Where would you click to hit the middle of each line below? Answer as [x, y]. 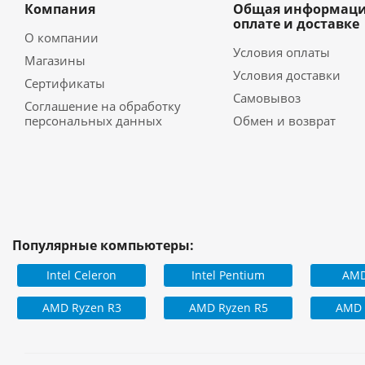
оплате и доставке [296, 24]
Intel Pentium [228, 275]
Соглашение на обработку [103, 106]
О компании [62, 37]
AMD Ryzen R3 [81, 307]
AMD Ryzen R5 [228, 307]
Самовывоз [266, 98]
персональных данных [93, 121]
